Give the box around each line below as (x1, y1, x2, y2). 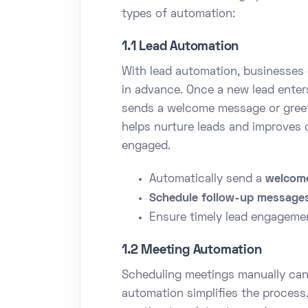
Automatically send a (149, 173, 265, 185)
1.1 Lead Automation (122, 41, 239, 53)
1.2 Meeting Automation (122, 244, 262, 256)
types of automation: (122, 8, 235, 20)
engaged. (122, 140, 170, 152)
